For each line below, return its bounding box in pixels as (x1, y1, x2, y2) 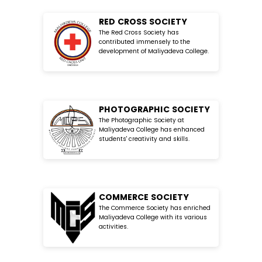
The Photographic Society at (99, 115, 184, 125)
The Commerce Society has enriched (99, 203, 211, 212)
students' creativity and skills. (99, 134, 189, 143)
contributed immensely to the (99, 37, 190, 46)
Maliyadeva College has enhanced (99, 125, 205, 134)
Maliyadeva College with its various (99, 212, 207, 222)
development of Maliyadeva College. (99, 46, 209, 56)
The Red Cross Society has (99, 27, 179, 37)
